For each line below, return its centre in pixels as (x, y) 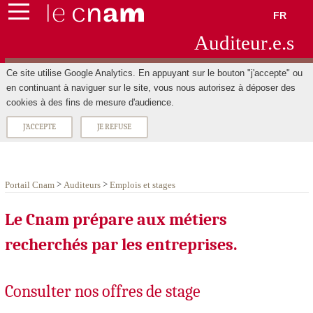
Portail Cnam (29, 185)
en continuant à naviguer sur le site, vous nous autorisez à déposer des (151, 87)
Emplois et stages (142, 185)
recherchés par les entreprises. (121, 244)
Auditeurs (82, 185)
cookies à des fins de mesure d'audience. (90, 102)
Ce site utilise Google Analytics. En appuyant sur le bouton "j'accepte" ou (154, 73)
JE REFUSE (114, 127)
